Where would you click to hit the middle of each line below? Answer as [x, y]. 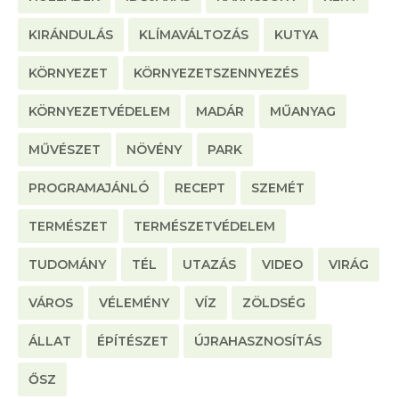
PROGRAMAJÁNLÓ [89, 188]
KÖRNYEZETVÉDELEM [99, 112]
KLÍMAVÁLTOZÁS [194, 35]
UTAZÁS [209, 265]
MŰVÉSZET [65, 150]
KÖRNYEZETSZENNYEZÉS [216, 73]
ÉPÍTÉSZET [133, 342]
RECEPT [200, 188]
